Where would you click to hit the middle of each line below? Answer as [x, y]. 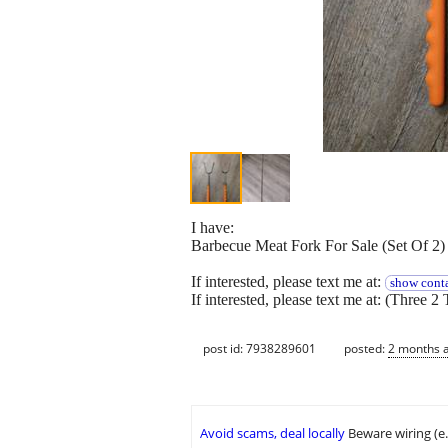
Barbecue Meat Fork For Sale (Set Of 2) [318, 246]
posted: [366, 348]
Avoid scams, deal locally [272, 433]
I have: [212, 228]
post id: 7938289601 [259, 348]
